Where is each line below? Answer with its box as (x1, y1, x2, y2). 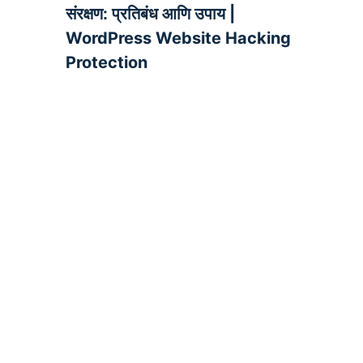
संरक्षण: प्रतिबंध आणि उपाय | (65, 3, 235, 23)
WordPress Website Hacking (65, 28, 291, 48)
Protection (65, 52, 147, 72)
